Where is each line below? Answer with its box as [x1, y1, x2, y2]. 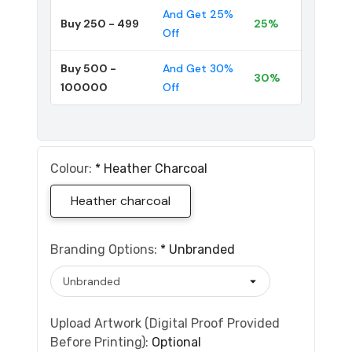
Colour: [50, 160, 95, 176]
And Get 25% [163, 6, 233, 21]
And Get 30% [163, 60, 233, 75]
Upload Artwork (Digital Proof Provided [50, 315, 280, 331]
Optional [152, 334, 201, 350]
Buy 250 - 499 [60, 16, 139, 31]
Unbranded [169, 241, 235, 257]
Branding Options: [50, 241, 160, 257]
